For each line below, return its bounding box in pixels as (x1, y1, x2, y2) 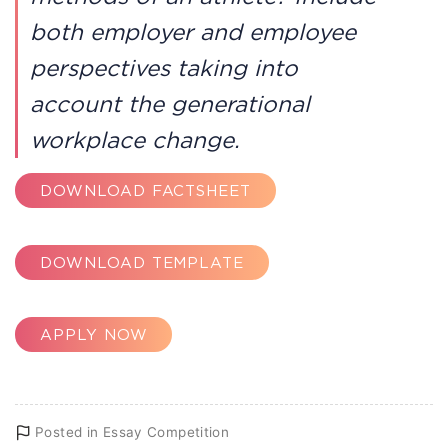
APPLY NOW (39, 325, 148, 343)
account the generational (30, 92, 310, 117)
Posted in (35, 424, 103, 441)
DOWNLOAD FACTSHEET (39, 181, 252, 199)
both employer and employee (30, 20, 356, 45)
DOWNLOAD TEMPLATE (39, 253, 245, 271)
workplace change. (30, 128, 240, 153)
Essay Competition (102, 424, 230, 441)
